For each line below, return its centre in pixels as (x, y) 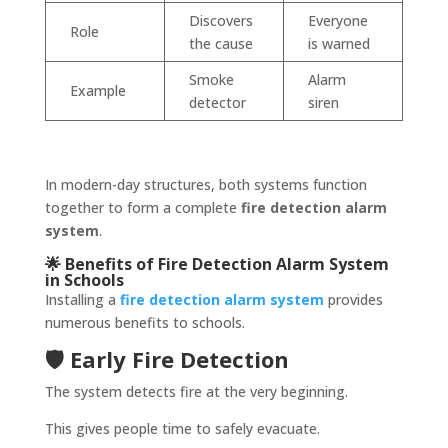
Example (97, 91)
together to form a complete (142, 208)
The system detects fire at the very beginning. (196, 392)
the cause (220, 44)
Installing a (82, 300)
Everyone (337, 21)
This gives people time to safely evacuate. (182, 429)
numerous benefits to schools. (144, 323)
